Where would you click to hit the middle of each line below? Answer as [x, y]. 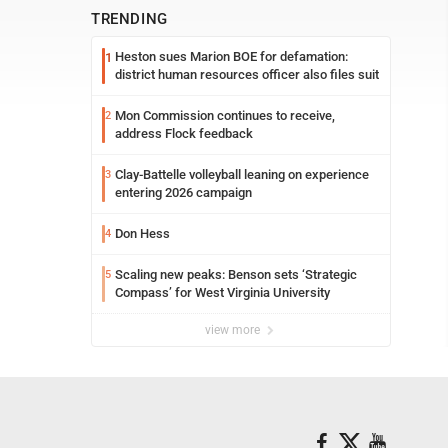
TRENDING [129, 19]
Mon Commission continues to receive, [225, 115]
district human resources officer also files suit [247, 74]
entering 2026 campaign [183, 192]
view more [234, 330]
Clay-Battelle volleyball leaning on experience [242, 174]
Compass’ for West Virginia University [222, 292]
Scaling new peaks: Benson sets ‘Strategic [236, 274]
